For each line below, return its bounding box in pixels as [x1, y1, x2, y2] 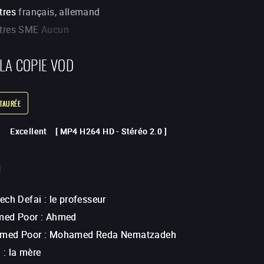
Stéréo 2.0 [121, 126, 163, 137]
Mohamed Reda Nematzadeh [49, 228, 177, 242]
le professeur [49, 193, 106, 206]
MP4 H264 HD [60, 126, 115, 137]
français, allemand [18, 5, 100, 18]
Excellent [10, 126, 47, 137]
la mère [8, 246, 41, 259]
